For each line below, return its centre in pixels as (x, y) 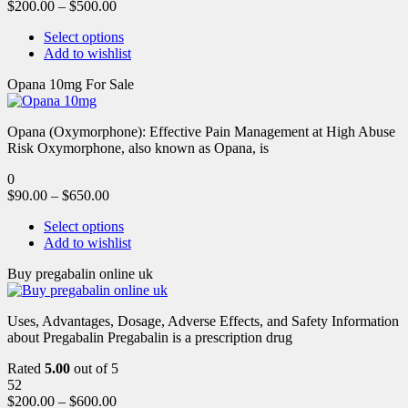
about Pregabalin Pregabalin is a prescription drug (150, 337)
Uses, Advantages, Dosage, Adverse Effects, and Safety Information (203, 321)
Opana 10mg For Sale (71, 84)
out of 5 (94, 368)
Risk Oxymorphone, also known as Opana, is (138, 148)
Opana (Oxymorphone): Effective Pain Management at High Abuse (201, 131)
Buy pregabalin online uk (80, 273)
